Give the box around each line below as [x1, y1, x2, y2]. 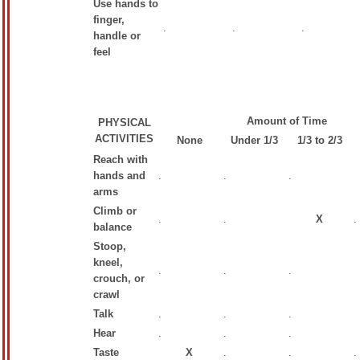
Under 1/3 [231, 134, 278, 146]
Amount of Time [247, 115, 327, 127]
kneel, [93, 256, 123, 268]
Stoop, [93, 240, 126, 252]
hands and [93, 170, 145, 182]
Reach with [93, 153, 148, 166]
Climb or [93, 205, 137, 217]
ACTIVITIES [95, 133, 153, 145]
